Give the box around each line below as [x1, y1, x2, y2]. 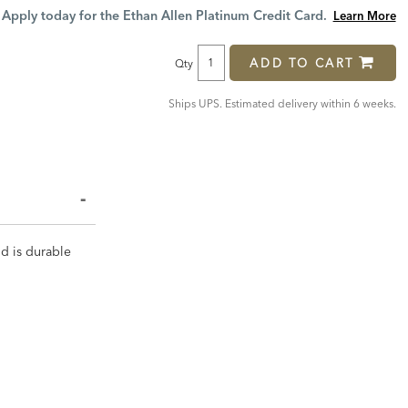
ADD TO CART [250, 55, 354, 70]
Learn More [332, 7, 396, 23]
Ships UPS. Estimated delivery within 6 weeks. [168, 96, 396, 110]
